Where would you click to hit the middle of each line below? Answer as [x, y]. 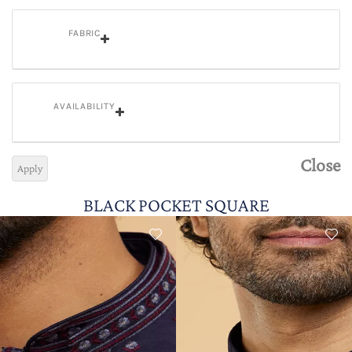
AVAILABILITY [84, 106]
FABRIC [84, 33]
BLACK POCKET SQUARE [176, 205]
